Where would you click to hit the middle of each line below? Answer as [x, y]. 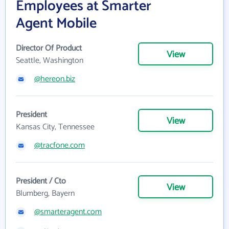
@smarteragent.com [68, 212]
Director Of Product [49, 48]
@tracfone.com [60, 145]
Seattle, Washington [50, 60]
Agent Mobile [56, 23]
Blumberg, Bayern [45, 193]
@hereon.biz [55, 79]
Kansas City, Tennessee [55, 127]
